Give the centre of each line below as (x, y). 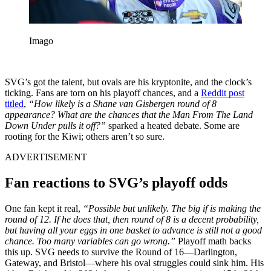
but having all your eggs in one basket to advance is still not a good (133, 230)
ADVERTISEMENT (46, 157)
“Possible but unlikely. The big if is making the (172, 209)
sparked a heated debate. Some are (173, 126)
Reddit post (223, 93)
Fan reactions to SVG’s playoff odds (116, 183)
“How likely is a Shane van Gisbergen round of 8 (122, 104)
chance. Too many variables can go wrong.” (91, 241)
